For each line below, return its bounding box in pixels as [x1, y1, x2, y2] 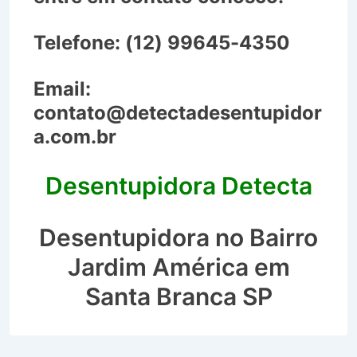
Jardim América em [67, 252, 290, 281]
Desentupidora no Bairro [39, 222, 318, 252]
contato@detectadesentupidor [33, 100, 322, 124]
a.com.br [33, 124, 116, 148]
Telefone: [33, 30, 120, 54]
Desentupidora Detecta [45, 171, 312, 200]
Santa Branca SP [84, 281, 273, 311]
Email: [33, 76, 91, 100]
